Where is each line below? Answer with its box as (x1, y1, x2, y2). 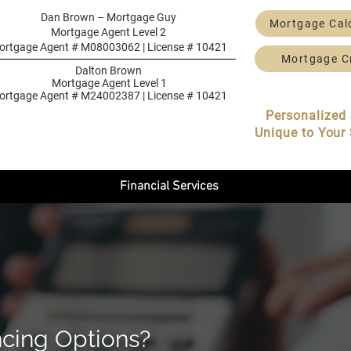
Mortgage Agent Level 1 (49, 77, 167, 89)
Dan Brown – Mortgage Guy (41, 11, 176, 24)
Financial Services (120, 179, 219, 194)
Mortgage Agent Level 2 (51, 26, 166, 38)
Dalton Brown (74, 64, 142, 77)
